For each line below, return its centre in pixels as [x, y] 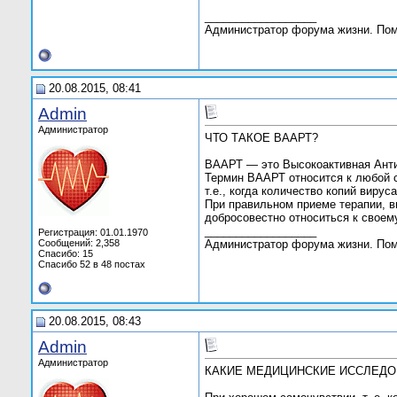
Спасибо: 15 [66, 253]
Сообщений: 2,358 [79, 243]
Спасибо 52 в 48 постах [92, 264]
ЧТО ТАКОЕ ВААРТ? [261, 138]
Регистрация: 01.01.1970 [93, 232]
